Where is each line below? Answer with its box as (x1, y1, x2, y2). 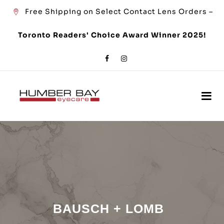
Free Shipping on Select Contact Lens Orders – (24, 7, 213, 16)
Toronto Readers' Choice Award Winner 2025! (18, 30, 206, 39)
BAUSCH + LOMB (52, 201, 164, 215)
